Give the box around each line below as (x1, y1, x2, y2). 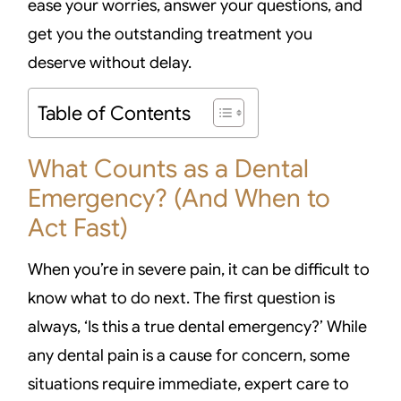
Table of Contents (38, 101, 192, 126)
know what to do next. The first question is (28, 288, 336, 309)
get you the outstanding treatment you (28, 23, 313, 44)
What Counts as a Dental (28, 153, 310, 185)
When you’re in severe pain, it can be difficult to (28, 260, 371, 280)
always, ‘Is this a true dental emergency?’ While (28, 317, 368, 337)
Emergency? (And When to (28, 183, 331, 215)
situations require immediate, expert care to (28, 374, 350, 395)
